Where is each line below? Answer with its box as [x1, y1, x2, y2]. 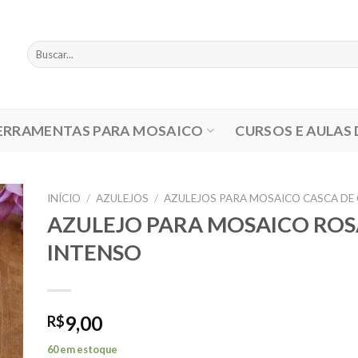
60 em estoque [46, 343, 117, 356]
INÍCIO [46, 192, 81, 205]
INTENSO [46, 238, 141, 265]
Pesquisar [26, 42, 72, 54]
